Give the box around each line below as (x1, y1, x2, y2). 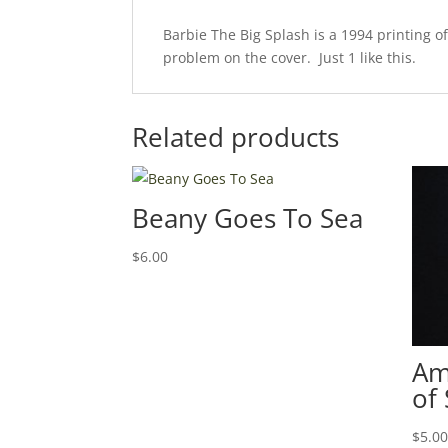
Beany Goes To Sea (132, 200, 363, 237)
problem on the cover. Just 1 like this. (163, 48, 416, 68)
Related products (132, 119, 339, 156)
